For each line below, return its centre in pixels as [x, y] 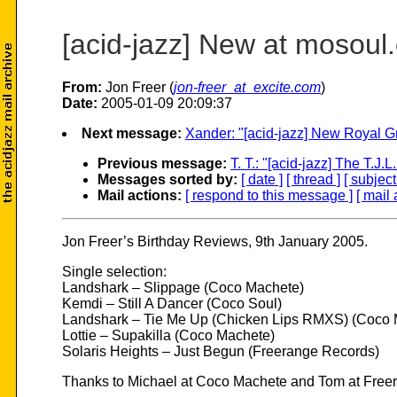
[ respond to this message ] [269, 196]
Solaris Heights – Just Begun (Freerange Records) [221, 352]
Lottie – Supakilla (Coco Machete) [168, 336]
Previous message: [162, 164]
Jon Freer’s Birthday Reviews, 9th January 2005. [215, 242]
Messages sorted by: [167, 180]
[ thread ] [313, 180]
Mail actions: [140, 196]
